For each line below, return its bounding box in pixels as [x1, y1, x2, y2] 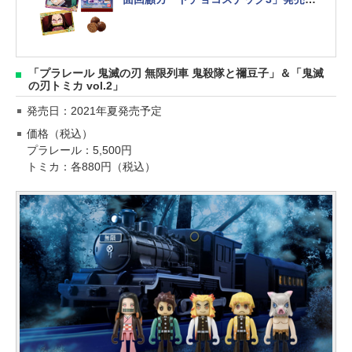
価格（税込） [27, 126, 93, 140]
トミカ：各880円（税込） [27, 159, 156, 173]
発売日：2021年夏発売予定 [27, 104, 162, 117]
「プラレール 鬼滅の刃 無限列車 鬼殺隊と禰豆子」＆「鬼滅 [28, 67, 324, 79]
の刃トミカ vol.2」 [28, 79, 123, 92]
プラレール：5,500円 [27, 143, 132, 156]
